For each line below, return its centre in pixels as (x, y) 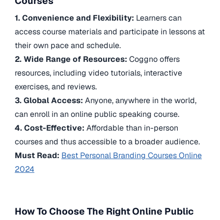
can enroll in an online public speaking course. (97, 114)
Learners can (159, 18)
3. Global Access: (50, 101)
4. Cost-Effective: (50, 128)
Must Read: (38, 156)
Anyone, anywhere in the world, (141, 101)
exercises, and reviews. (56, 87)
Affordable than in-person (131, 128)
